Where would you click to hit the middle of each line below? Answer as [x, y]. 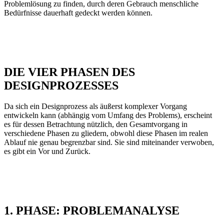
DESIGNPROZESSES [61, 85]
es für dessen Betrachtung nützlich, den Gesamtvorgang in [96, 124]
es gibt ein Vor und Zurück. [47, 151]
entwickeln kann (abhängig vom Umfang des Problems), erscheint [108, 115]
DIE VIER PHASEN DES [69, 72]
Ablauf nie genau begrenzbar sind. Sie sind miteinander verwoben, [109, 142]
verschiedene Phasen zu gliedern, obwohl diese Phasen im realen [106, 133]
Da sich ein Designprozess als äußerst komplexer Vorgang [95, 106]
